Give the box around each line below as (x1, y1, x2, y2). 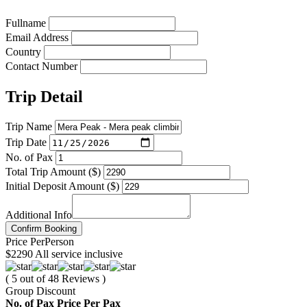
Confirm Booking (11, 223, 77, 234)
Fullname (5, 17, 46, 29)
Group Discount (5, 285, 75, 297)
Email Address (5, 32, 69, 44)
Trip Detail (5, 88, 83, 106)
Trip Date (5, 136, 47, 148)
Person (45, 236, 74, 248)
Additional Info (5, 209, 72, 221)
